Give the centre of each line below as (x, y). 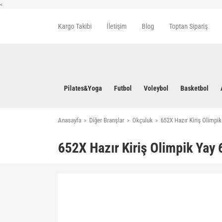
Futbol (123, 88)
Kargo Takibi (75, 26)
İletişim (117, 26)
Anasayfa (70, 120)
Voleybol (156, 88)
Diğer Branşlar (107, 120)
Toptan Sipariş (188, 26)
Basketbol (194, 88)
